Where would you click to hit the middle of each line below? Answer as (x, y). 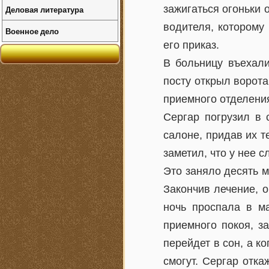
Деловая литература (44, 9)
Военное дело (32, 31)
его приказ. (191, 45)
